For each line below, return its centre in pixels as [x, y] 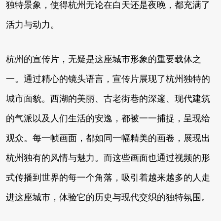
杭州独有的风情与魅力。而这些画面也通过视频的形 [108, 158]
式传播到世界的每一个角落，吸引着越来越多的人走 [108, 177]
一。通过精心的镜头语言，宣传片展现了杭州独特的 [108, 79]
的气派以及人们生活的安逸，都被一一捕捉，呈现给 [108, 118]
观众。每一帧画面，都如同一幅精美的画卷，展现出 [108, 138]
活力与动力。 [33, 24]
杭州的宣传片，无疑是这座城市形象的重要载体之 [104, 59]
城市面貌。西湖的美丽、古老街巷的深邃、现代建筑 [108, 98]
